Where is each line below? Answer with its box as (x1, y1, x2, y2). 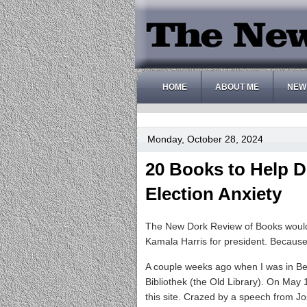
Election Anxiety (145, 184, 282, 204)
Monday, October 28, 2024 (147, 134, 263, 145)
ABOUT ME (215, 82, 259, 92)
